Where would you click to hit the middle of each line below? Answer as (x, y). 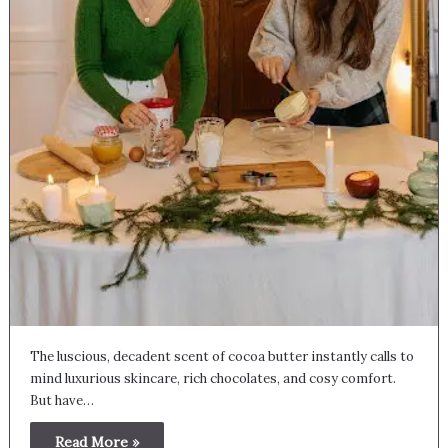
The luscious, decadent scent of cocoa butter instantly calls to (221, 357)
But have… (61, 401)
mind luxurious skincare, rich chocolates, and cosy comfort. (212, 379)
